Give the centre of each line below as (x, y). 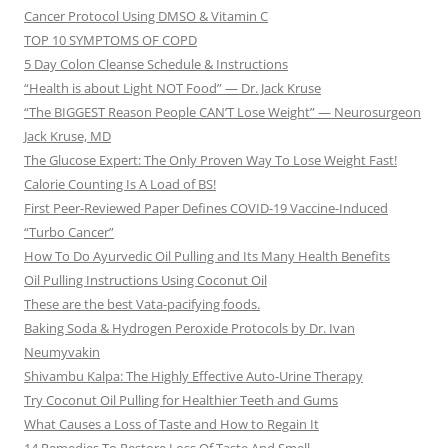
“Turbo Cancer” (69, 232)
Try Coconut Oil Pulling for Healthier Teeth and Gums (181, 400)
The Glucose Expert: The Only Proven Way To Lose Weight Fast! (210, 160)
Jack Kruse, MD (67, 136)
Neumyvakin (62, 352)
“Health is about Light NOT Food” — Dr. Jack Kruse (172, 88)
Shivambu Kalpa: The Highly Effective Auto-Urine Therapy (193, 376)
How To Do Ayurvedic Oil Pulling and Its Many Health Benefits (207, 256)
